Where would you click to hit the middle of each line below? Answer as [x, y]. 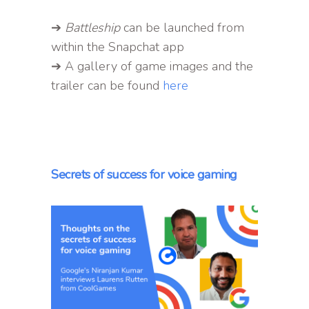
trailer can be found [107, 85]
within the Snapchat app [118, 47]
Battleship [92, 27]
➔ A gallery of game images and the [152, 66]
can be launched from [182, 27]
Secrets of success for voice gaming [144, 174]
